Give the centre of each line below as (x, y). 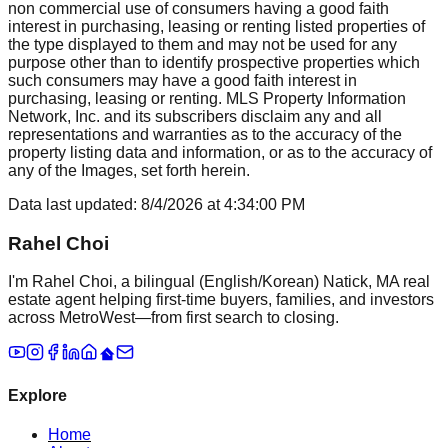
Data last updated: (74, 204)
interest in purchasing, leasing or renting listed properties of (216, 26)
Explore (37, 395)
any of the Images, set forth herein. (129, 170)
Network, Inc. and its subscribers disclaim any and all (195, 116)
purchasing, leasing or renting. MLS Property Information (207, 98)
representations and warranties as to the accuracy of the (205, 134)
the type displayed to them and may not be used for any (202, 44)
